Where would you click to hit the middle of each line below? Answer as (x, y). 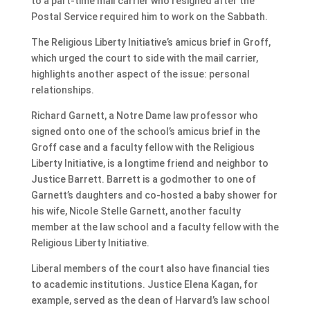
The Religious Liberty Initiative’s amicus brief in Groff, (151, 42)
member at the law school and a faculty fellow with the (155, 227)
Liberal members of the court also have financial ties (150, 268)
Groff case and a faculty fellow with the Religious (143, 147)
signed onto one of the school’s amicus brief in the (145, 131)
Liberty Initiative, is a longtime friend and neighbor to (149, 163)
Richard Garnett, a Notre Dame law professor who (144, 115)
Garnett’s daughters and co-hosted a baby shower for (154, 195)
